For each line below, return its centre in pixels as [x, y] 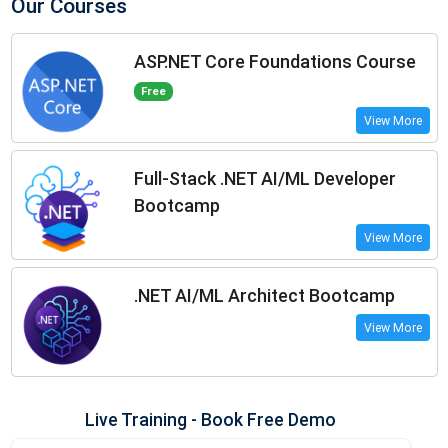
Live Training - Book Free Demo [210, 419]
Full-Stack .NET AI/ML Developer [264, 179]
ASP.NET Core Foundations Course [274, 62]
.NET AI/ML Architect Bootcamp [264, 296]
